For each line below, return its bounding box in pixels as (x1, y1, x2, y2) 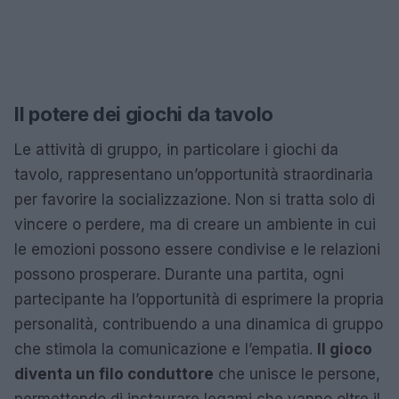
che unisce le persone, (214, 364, 380, 383)
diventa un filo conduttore (14, 364, 214, 383)
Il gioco (317, 339, 372, 358)
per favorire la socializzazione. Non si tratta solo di (14, 190, 375, 208)
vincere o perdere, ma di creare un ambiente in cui (14, 215, 376, 233)
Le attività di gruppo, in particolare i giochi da (14, 140, 338, 159)
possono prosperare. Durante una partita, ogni (14, 265, 344, 283)
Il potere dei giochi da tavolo (14, 102, 273, 126)
